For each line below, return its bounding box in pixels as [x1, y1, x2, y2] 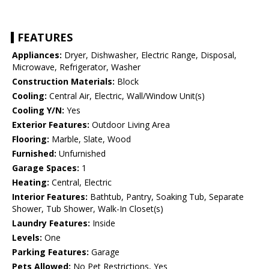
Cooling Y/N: [12, 104, 64, 116]
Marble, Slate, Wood [49, 133, 131, 145]
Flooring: [12, 133, 49, 145]
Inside [90, 217, 115, 229]
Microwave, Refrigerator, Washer [12, 61, 141, 73]
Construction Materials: [12, 76, 115, 88]
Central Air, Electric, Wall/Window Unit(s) [47, 90, 205, 102]
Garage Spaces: [12, 162, 79, 174]
